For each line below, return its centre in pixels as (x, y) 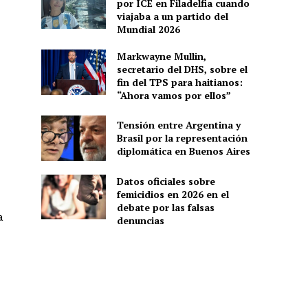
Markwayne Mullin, (161, 56)
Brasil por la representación (182, 138)
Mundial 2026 (148, 30)
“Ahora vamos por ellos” (174, 96)
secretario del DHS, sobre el (182, 69)
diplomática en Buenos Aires (183, 151)
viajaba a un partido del (172, 16)
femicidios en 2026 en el (173, 194)
